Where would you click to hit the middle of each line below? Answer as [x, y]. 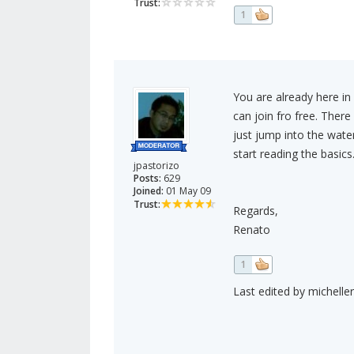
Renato [251, 230]
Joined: [149, 191]
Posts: [147, 179]
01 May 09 [187, 191]
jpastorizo [156, 166]
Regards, [255, 211]
